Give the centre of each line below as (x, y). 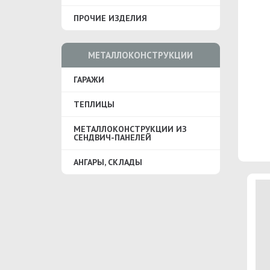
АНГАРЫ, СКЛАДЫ (108, 162)
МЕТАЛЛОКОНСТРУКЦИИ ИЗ (130, 129)
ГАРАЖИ (89, 80)
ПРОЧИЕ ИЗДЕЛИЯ (110, 18)
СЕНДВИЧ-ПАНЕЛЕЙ (112, 137)
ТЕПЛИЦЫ (94, 104)
